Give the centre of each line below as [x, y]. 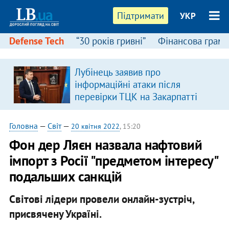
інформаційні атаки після [127, 84]
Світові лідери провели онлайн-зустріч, [101, 199]
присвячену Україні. [56, 214]
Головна [23, 126]
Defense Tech [36, 41]
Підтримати [141, 16]
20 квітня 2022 [95, 126]
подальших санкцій [65, 176]
